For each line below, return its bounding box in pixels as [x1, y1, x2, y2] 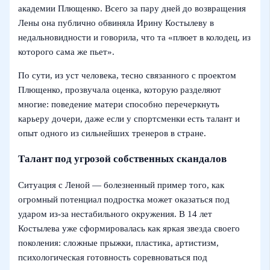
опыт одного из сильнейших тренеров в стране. [18, 128, 207, 138]
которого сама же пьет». [18, 47, 115, 57]
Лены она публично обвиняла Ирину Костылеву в [18, 18, 215, 28]
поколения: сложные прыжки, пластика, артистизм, [18, 237, 219, 248]
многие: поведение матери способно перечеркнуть [18, 99, 220, 109]
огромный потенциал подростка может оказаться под [18, 194, 230, 204]
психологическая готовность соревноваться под [18, 252, 208, 262]
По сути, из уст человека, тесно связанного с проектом [18, 70, 237, 80]
